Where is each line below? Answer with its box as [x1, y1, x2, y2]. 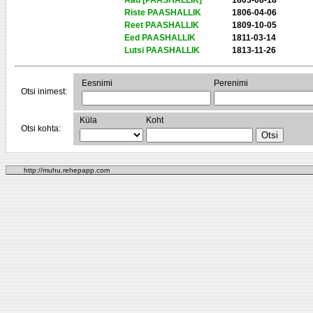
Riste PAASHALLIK [124, 8, 201, 17]
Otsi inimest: [21, 87, 67, 96]
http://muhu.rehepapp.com [23, 166, 110, 174]
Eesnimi [82, 78, 112, 88]
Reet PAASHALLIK [124, 20, 199, 30]
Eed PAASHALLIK [124, 33, 196, 43]
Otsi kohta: [21, 124, 61, 133]
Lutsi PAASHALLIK [124, 45, 200, 55]
